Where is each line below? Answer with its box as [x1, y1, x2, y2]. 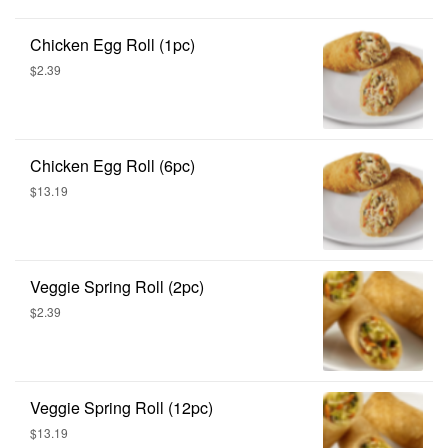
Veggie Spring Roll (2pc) [30, 274, 204, 298]
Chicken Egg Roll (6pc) [30, 153, 195, 177]
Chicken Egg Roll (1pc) [30, 32, 195, 56]
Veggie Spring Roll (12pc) [30, 395, 213, 419]
